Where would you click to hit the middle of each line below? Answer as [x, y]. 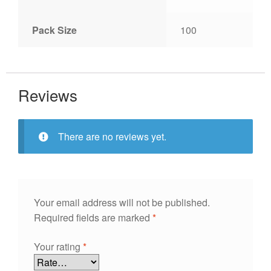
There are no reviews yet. [112, 137]
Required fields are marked [93, 218]
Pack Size [54, 30]
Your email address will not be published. [122, 203]
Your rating [58, 246]
